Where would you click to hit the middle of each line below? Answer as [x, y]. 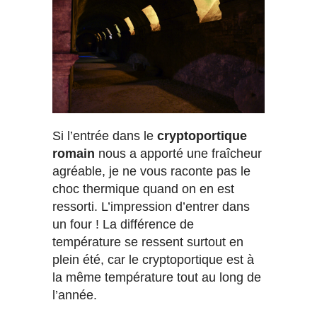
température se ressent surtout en [148, 242]
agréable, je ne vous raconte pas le [151, 172]
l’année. [75, 295]
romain [74, 154]
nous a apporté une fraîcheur [178, 154]
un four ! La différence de [123, 225]
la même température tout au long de [157, 278]
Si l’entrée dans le [105, 136]
